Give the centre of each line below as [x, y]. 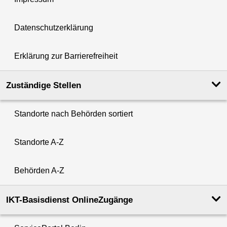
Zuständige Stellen [44, 86]
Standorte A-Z [39, 142]
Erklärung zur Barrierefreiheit [66, 56]
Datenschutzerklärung [54, 28]
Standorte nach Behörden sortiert [73, 114]
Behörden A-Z [39, 171]
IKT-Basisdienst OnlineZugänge [69, 200]
